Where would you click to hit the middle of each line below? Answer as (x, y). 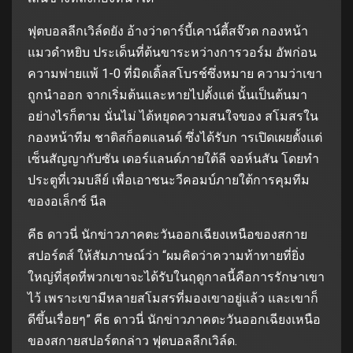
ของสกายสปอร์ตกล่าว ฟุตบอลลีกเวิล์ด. (132, 340)
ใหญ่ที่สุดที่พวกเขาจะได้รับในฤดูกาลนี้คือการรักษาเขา (176, 277)
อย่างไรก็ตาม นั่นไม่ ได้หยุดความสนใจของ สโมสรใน (173, 116)
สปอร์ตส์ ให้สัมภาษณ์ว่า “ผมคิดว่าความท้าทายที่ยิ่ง (166, 255)
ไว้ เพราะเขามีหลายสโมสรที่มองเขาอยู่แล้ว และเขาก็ (173, 298)
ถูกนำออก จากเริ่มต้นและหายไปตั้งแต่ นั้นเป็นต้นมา (167, 95)
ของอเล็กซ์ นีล (67, 201)
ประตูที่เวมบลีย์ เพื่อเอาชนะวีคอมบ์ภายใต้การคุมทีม (169, 180)
